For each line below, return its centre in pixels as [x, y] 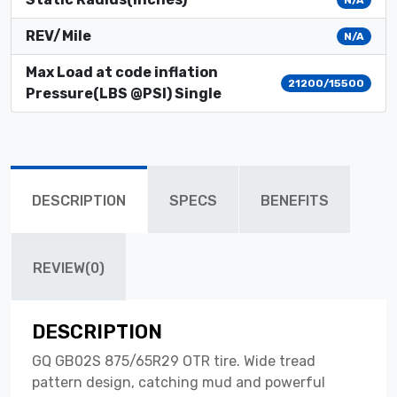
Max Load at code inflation [122, 72]
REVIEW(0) [69, 268]
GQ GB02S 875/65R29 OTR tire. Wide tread [174, 361]
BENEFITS [295, 200]
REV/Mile [58, 35]
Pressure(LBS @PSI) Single [124, 93]
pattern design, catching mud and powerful [179, 382]
